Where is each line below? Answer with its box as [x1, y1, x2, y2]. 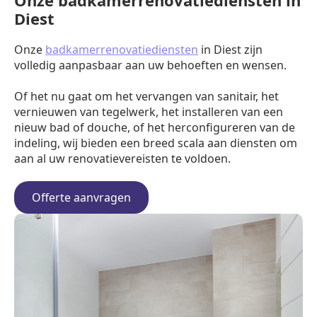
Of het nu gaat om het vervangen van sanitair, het [14, 88, 279, 104]
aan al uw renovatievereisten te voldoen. [14, 151, 231, 166]
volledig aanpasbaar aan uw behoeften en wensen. [14, 57, 287, 73]
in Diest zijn [198, 42, 263, 57]
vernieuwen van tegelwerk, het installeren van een [14, 104, 283, 120]
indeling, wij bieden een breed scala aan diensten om [14, 135, 297, 151]
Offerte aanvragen [32, 190, 131, 205]
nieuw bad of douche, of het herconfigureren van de [14, 120, 295, 135]
